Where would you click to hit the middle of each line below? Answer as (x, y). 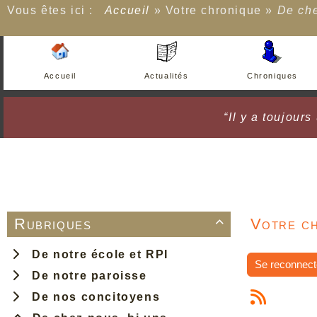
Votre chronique (213, 10)
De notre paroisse (86, 276)
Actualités (166, 76)
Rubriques (53, 224)
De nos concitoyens (92, 297)
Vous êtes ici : (54, 10)
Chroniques (272, 76)
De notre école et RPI (97, 254)
